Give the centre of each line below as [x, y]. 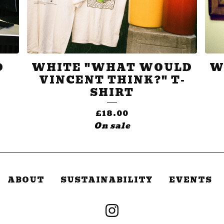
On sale [112, 126]
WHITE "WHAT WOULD [112, 68]
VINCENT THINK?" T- [112, 80]
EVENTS [190, 180]
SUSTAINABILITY [106, 180]
